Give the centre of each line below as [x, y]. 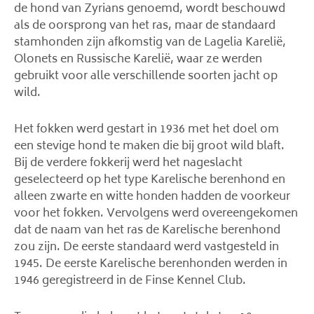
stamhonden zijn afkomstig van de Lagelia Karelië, [150, 43]
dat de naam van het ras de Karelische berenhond [147, 231]
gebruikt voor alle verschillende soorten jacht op [146, 76]
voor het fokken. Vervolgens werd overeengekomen [156, 214]
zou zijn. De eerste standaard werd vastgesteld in [146, 247]
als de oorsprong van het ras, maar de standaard [145, 26]
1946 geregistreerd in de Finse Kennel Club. [130, 281]
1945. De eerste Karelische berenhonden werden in [151, 264]
